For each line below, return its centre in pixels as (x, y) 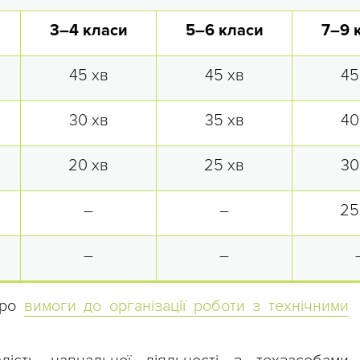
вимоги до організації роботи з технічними (186, 307)
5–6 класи (224, 31)
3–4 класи (88, 31)
